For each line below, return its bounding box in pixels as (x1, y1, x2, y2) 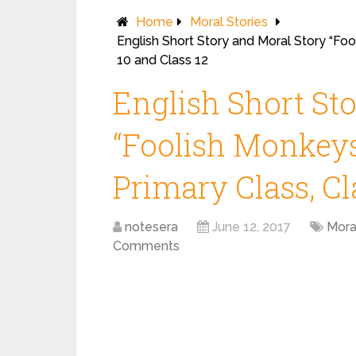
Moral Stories (190, 14, 268, 29)
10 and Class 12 (117, 52, 208, 68)
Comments (113, 238, 180, 253)
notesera (125, 219, 178, 234)
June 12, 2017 (212, 219, 291, 234)
